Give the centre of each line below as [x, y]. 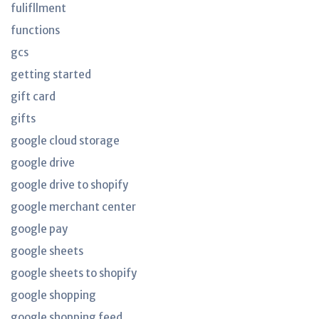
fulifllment [38, 8]
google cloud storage [65, 141]
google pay [39, 229]
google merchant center [73, 207]
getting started [51, 74]
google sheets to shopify [74, 273]
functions [35, 30]
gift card [33, 96]
